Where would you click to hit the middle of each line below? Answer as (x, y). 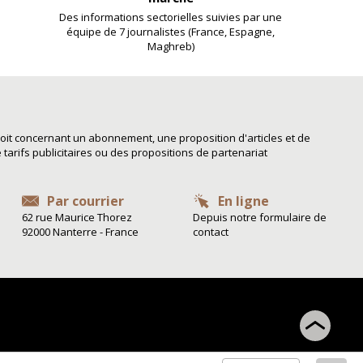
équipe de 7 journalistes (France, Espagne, (171, 31)
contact (210, 231)
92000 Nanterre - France (81, 231)
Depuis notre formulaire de (259, 217)
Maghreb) (171, 46)
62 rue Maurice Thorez (77, 217)
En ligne (243, 201)
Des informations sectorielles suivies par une (171, 17)
